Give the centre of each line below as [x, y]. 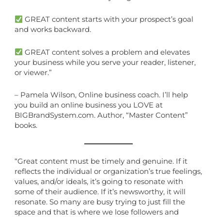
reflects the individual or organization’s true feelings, [108, 172]
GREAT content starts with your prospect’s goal [108, 20]
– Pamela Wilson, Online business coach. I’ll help [101, 95]
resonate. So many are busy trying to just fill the [100, 202]
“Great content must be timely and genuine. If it [101, 162]
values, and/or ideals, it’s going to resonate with [99, 182]
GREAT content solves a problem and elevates [106, 52]
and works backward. [53, 30]
